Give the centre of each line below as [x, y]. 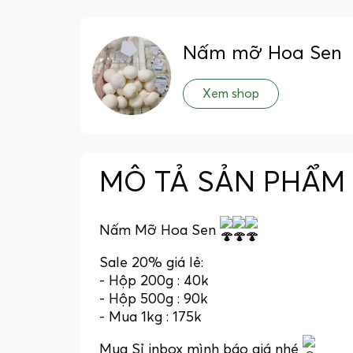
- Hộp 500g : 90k [154, 299]
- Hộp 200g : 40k [154, 281]
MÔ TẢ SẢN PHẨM [222, 183]
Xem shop [231, 94]
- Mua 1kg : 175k [150, 317]
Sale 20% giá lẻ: [151, 263]
